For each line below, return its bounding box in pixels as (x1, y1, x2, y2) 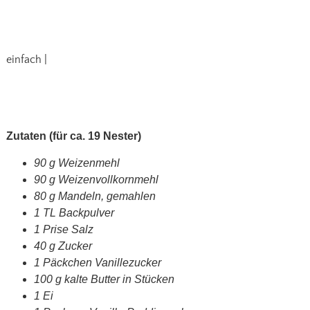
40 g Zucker (33, 240, 92, 253)
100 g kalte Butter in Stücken (33, 273, 174, 286)
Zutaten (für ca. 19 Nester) (6, 130, 141, 143)
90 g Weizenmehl (33, 157, 120, 170)
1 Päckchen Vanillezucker (33, 257, 161, 269)
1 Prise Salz (33, 224, 93, 236)
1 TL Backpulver (33, 207, 114, 219)
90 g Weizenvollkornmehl (33, 174, 158, 186)
